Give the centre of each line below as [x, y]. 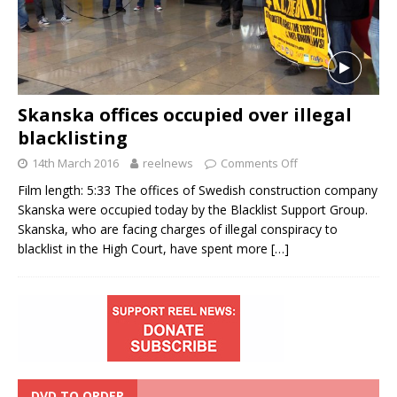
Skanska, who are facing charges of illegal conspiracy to [178, 229]
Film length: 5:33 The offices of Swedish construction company [198, 190]
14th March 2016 [75, 163]
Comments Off [259, 163]
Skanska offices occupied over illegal [185, 114]
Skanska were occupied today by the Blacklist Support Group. [193, 209]
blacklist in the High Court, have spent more [144, 248]
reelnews [168, 163]
